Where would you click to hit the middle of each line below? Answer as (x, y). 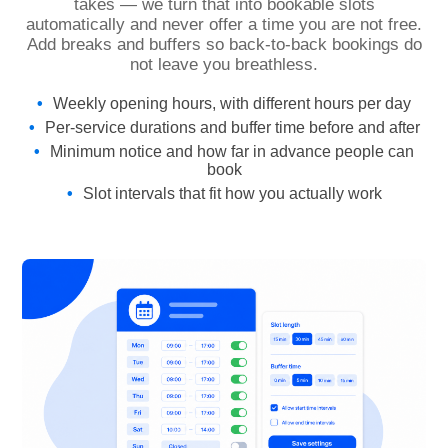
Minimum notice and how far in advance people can (232, 151)
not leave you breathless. (224, 64)
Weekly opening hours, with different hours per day (232, 103)
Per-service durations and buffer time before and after (232, 127)
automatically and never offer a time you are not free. (224, 24)
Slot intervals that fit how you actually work (232, 193)
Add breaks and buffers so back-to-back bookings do (224, 44)
